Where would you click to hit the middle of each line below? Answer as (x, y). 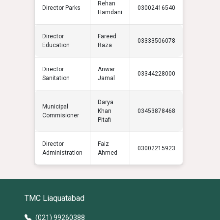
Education (56, 45)
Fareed (107, 37)
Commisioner (61, 116)
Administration (62, 153)
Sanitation (56, 78)
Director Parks (61, 8)
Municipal (55, 107)
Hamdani (110, 13)
